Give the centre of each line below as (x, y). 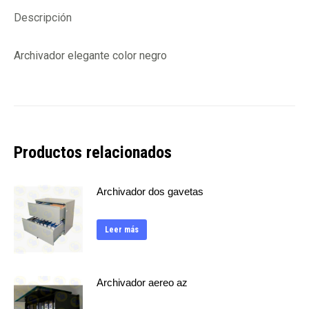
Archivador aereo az (142, 282)
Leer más (122, 230)
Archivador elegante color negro (90, 56)
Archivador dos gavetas (150, 191)
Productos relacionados (93, 152)
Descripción (43, 18)
